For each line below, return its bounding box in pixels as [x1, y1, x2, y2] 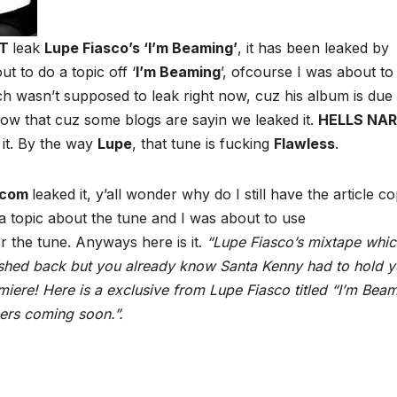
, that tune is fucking [132, 135, 274, 153]
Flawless [274, 135, 335, 153]
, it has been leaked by [237, 39, 389, 58]
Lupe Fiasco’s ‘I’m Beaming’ [44, 39, 237, 58]
